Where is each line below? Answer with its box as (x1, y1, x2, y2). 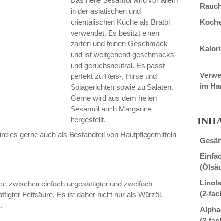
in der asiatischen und (71, 7, 141, 16)
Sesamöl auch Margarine (71, 105, 152, 113)
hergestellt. (71, 115, 106, 124)
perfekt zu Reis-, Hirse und (71, 72, 157, 81)
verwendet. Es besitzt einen (71, 29, 160, 37)
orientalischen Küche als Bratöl (71, 18, 170, 27)
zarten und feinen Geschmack (71, 39, 168, 48)
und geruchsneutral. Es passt (71, 61, 165, 70)
